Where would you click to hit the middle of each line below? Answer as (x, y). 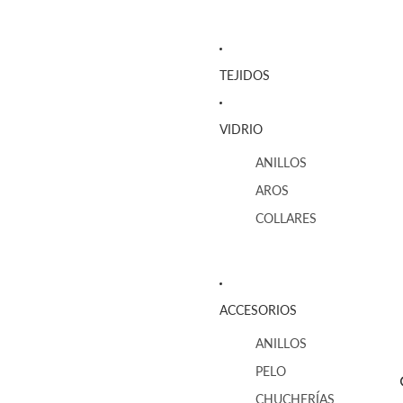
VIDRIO (241, 129)
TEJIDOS (245, 75)
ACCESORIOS (258, 309)
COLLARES (286, 219)
